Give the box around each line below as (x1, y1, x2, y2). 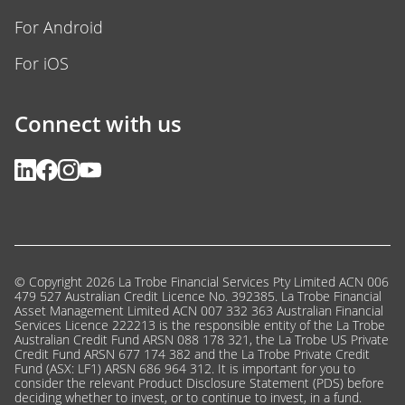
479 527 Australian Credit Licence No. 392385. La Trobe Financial (14, 287, 381, 305)
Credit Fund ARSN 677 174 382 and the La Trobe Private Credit (14, 345, 370, 363)
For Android (14, 16, 103, 38)
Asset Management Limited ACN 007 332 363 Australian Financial (14, 302, 383, 319)
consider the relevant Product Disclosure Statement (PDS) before (14, 374, 384, 391)
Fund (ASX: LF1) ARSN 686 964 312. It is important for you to (14, 360, 355, 377)
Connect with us (14, 108, 182, 138)
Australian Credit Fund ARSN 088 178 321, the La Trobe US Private (14, 331, 389, 348)
